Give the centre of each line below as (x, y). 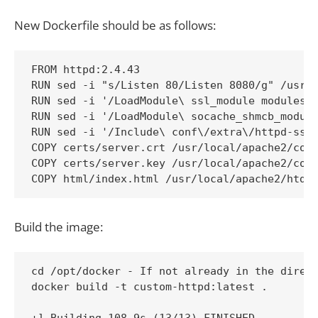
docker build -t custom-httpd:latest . (149, 287)
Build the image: (59, 226)
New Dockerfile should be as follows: (115, 25)
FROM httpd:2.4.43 (86, 69)
